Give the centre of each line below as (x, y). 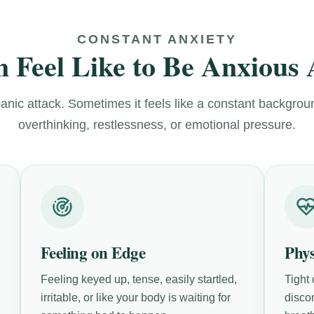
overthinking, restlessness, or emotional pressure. (157, 124)
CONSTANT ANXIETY (157, 39)
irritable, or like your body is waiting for (135, 297)
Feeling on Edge (93, 252)
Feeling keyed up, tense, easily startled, (138, 279)
